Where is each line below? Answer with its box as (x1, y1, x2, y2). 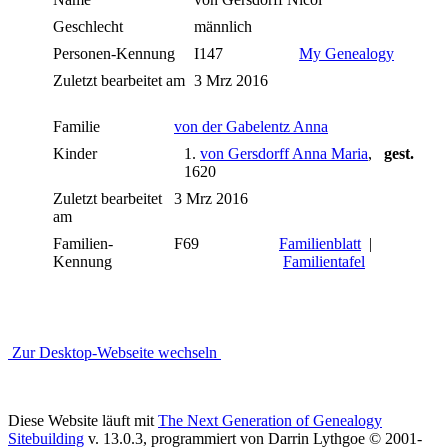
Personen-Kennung (53, 44, 175, 62)
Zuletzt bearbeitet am (53, 71, 185, 89)
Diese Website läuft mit (8, 411, 158, 429)
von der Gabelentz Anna (174, 117, 328, 135)
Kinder (53, 144, 101, 162)
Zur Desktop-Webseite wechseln (8, 343, 221, 361)
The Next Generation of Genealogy (158, 411, 382, 429)
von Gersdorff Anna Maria (200, 144, 368, 162)
